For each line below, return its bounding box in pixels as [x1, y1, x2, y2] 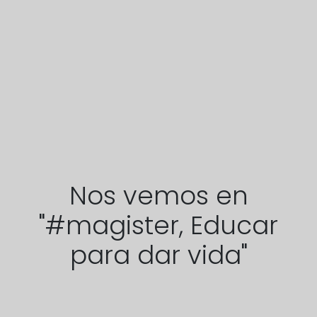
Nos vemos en [69, 178, 248, 213]
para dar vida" [69, 237, 248, 272]
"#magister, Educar [39, 207, 278, 243]
